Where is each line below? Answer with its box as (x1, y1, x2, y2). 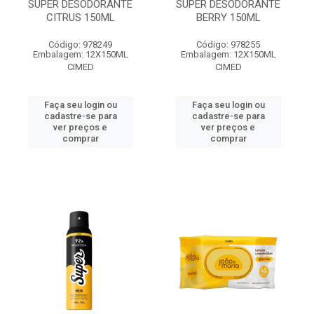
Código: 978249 (48, 39, 112, 50)
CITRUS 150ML (46, 11, 115, 24)
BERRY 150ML (196, 11, 261, 24)
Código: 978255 (196, 39, 260, 50)
